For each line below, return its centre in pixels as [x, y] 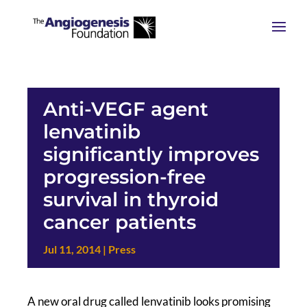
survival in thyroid [131, 199]
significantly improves [151, 154]
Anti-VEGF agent [125, 109]
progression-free [124, 177]
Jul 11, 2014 [72, 249]
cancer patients [119, 222]
